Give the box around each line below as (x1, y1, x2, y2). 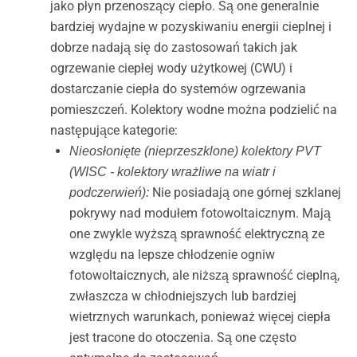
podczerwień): (69, 186, 149, 200)
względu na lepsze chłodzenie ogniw (69, 247, 275, 263)
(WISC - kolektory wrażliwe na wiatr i (69, 165, 276, 179)
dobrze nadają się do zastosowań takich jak (49, 40, 297, 56)
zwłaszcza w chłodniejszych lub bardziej (69, 288, 296, 304)
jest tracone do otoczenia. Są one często (69, 330, 296, 346)
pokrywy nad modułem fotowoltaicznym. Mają (69, 206, 331, 222)
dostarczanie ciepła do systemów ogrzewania (49, 81, 306, 97)
